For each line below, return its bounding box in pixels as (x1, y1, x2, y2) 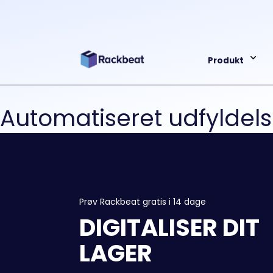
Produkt (207, 55, 244, 66)
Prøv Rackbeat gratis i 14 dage (79, 195, 207, 208)
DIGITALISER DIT (79, 211, 260, 244)
